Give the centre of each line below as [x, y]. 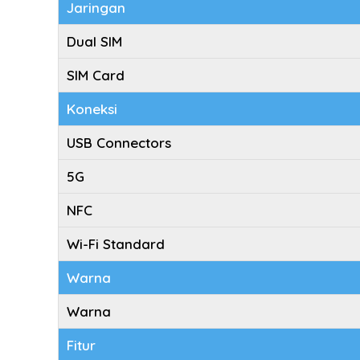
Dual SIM [94, 41]
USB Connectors [119, 143]
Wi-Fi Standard [116, 244]
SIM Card [96, 75]
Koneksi [92, 109]
